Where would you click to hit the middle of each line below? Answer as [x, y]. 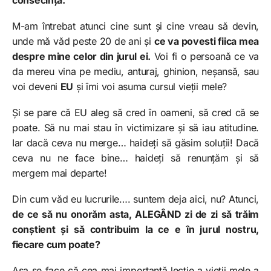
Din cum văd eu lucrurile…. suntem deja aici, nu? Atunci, [135, 199]
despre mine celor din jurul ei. [81, 56]
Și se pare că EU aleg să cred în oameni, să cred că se [135, 112]
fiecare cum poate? [56, 244]
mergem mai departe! [60, 173]
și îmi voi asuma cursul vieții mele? [150, 86]
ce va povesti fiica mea [206, 41]
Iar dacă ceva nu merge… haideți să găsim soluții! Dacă [135, 142]
